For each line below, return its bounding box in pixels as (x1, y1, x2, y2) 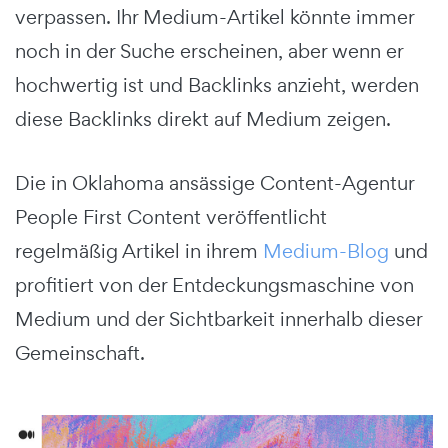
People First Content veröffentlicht (15, 204, 327, 231)
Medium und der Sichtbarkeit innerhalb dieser (15, 306, 422, 333)
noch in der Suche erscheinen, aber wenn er (15, 38, 403, 65)
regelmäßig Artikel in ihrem (15, 238, 263, 265)
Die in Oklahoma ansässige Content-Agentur (15, 170, 414, 197)
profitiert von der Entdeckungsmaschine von (15, 272, 414, 299)
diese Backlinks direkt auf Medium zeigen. (15, 106, 391, 133)
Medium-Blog (263, 238, 389, 265)
